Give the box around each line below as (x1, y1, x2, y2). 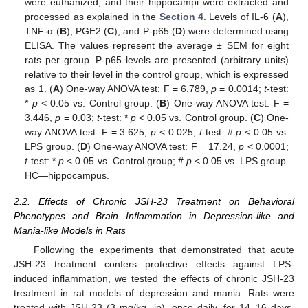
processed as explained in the (25, 10, 159, 22)
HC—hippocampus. (25, 169, 110, 181)
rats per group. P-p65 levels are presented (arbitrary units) (25, 54, 289, 65)
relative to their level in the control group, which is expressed (25, 68, 289, 80)
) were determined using (182, 25, 289, 36)
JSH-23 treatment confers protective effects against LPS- (14, 258, 294, 270)
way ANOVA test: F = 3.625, (25, 126, 151, 137)
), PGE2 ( (66, 25, 108, 36)
